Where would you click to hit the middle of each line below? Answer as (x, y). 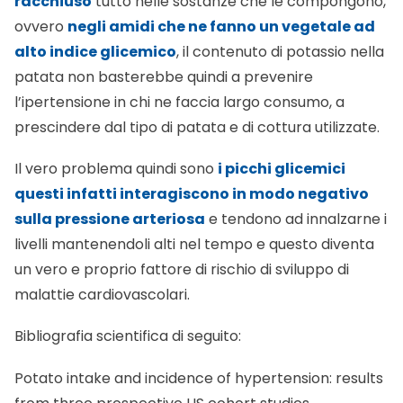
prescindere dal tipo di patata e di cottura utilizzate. (197, 77)
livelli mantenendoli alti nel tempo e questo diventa (194, 194)
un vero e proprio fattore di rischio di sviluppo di (182, 219)
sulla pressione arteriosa (110, 169)
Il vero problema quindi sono (116, 119)
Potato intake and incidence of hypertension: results (199, 328)
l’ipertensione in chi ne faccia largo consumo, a (179, 52)
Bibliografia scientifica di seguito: (128, 287)
